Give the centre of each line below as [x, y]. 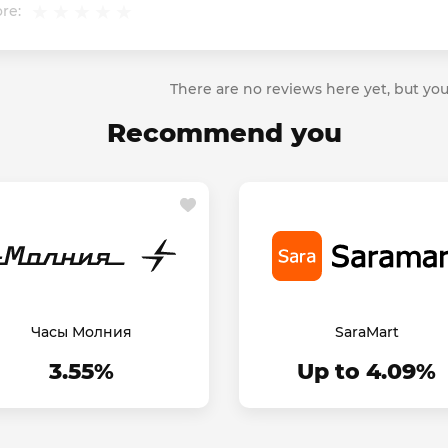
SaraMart [366, 332]
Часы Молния [81, 332]
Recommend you [224, 133]
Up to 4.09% [366, 372]
